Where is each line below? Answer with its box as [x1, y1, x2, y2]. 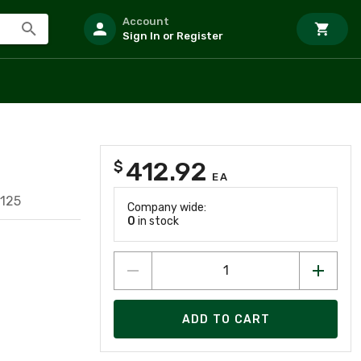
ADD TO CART [181, 312, 271, 326]
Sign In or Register [122, 30, 223, 42]
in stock [135, 214, 179, 228]
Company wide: [127, 201, 206, 214]
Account [122, 15, 169, 27]
